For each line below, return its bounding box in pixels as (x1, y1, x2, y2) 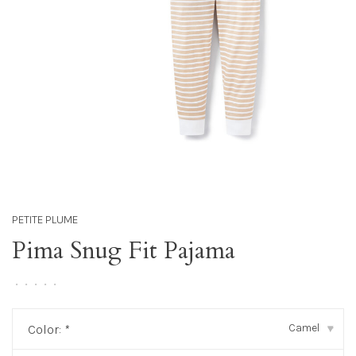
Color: (28, 321, 64, 337)
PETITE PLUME (12, 213, 78, 227)
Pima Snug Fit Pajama (12, 234, 235, 267)
